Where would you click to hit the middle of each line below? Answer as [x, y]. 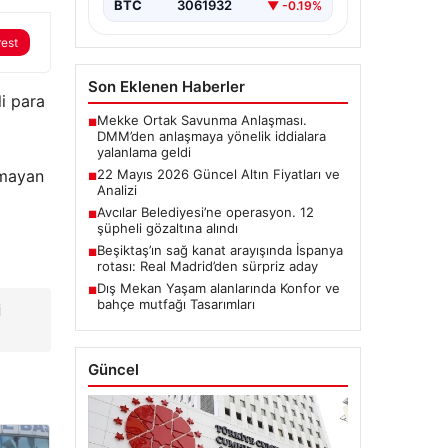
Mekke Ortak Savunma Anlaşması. [201, 120]
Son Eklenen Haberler [166, 87]
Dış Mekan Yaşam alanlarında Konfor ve [218, 288]
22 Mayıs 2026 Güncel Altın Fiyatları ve [218, 174]
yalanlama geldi [143, 152]
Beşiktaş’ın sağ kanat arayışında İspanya [219, 250]
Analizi [116, 190]
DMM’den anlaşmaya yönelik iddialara [211, 136]
